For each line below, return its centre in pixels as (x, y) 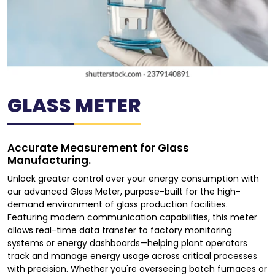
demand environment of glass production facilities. (118, 204)
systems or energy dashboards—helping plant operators (127, 243)
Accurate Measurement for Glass (98, 148)
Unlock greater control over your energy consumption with (133, 178)
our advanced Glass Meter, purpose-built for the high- (124, 191)
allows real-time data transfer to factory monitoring (120, 230)
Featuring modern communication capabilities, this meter (132, 217)
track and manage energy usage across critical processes (132, 256)
